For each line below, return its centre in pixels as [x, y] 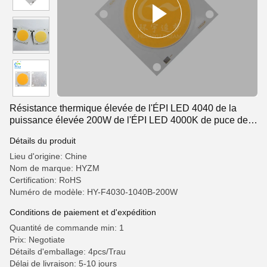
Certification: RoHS [45, 180]
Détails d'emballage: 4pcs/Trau [68, 252]
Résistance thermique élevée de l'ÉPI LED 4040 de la [123, 108]
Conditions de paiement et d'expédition [83, 212]
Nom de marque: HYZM [55, 168]
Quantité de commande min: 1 [67, 228]
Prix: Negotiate [37, 240]
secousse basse [44, 132]
